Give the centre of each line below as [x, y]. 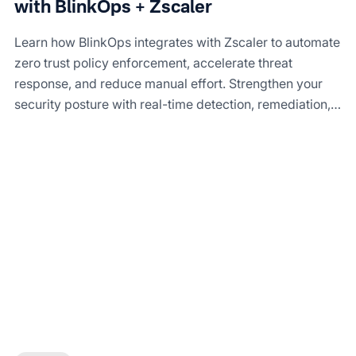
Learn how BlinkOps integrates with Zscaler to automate [177, 42]
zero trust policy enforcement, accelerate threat [153, 62]
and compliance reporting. [91, 124]
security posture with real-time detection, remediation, [172, 104]
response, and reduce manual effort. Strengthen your [168, 83]
